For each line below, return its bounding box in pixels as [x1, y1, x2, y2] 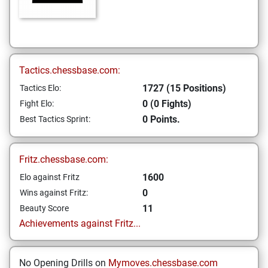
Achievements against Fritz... [19, 218, 141, 229]
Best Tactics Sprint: [20, 114, 90, 124]
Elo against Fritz [20, 172, 80, 182]
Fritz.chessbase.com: [19, 154, 108, 165]
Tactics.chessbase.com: [19, 65, 120, 76]
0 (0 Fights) [142, 98, 191, 109]
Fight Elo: [20, 99, 54, 108]
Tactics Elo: [20, 83, 61, 93]
